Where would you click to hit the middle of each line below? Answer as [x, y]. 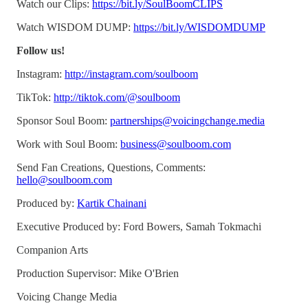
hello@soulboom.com [64, 179]
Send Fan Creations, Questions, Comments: [111, 167]
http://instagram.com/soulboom [131, 74]
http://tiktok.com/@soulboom [117, 97]
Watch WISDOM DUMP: [75, 27]
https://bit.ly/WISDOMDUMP [199, 27]
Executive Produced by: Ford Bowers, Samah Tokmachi [139, 226]
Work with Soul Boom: [68, 144]
